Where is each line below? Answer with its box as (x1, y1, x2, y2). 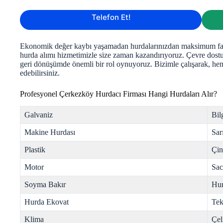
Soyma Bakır (24, 180, 66, 189)
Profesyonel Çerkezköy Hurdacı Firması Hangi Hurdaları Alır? (20, 90, 217, 99)
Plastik (24, 145, 45, 154)
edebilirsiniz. (20, 69, 60, 78)
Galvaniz (24, 111, 53, 119)
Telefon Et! (91, 12, 130, 22)
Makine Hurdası (24, 128, 75, 137)
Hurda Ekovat (24, 198, 69, 207)
